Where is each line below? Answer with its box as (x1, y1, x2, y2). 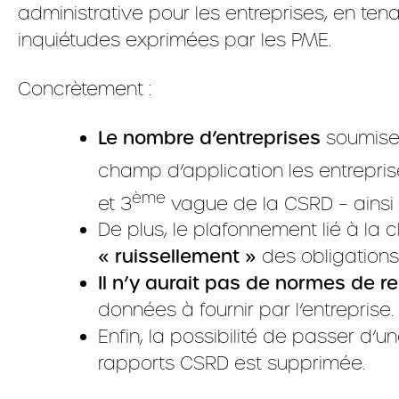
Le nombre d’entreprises (98, 126, 326, 150)
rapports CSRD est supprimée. (98, 352, 365, 375)
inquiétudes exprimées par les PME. (18, 28, 331, 51)
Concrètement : (18, 77, 151, 100)
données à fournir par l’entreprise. (98, 298, 394, 322)
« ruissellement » (98, 245, 256, 269)
